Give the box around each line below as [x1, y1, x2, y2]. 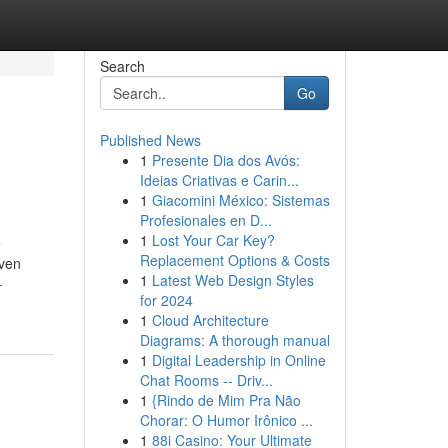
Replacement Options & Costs [139, 250, 330, 270]
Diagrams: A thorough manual [139, 330, 330, 350]
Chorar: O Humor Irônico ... [139, 410, 313, 430]
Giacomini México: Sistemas [151, 190, 330, 210]
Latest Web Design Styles [151, 270, 314, 290]
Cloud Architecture [151, 310, 269, 330]
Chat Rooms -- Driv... [139, 370, 273, 390]
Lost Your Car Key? [151, 230, 275, 250]
